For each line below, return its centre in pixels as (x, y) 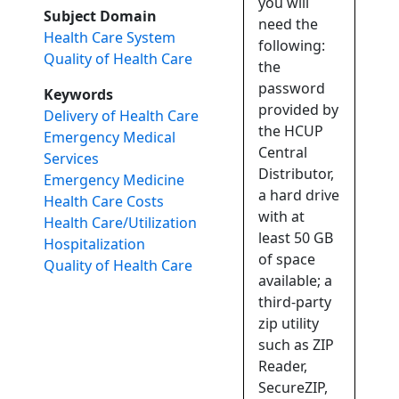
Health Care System (110, 38)
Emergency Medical (110, 138)
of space (287, 260)
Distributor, (297, 174)
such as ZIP (297, 345)
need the (289, 24)
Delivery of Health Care (122, 116)
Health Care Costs (104, 202)
